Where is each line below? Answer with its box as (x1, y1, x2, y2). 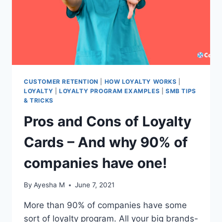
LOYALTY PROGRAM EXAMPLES (58, 87, 160, 95)
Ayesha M (34, 181, 65, 189)
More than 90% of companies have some (24, 200, 187, 211)
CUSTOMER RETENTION (24, 77, 99, 85)
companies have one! (24, 154, 167, 171)
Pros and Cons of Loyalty (24, 112, 191, 130)
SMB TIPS (166, 87, 196, 95)
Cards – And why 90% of (24, 133, 188, 151)
